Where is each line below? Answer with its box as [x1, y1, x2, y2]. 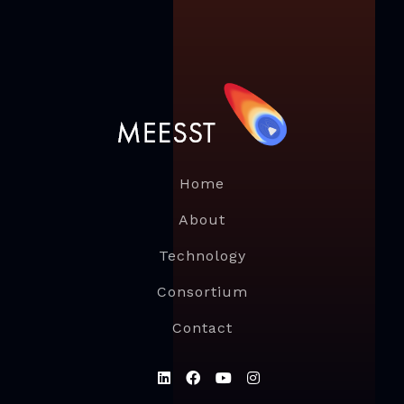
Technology [158, 246, 246, 264]
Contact [171, 318, 233, 336]
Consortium [156, 282, 248, 300]
